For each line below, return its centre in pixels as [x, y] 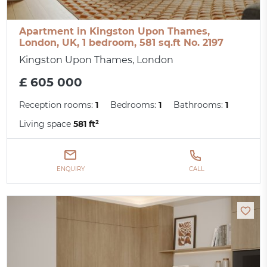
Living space [46, 124]
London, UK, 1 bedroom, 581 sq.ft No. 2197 [122, 43]
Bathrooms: [200, 105]
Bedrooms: [135, 105]
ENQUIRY [70, 169]
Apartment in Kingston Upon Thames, [115, 32]
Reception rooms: [58, 105]
